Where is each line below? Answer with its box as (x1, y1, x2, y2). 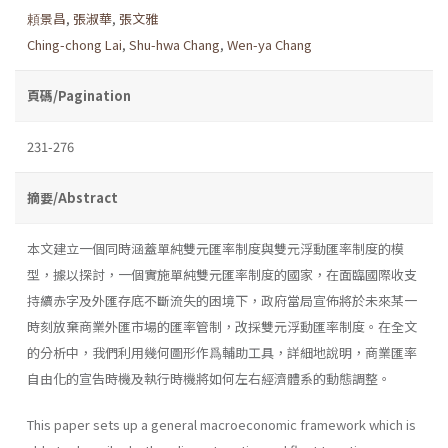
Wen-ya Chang (227, 34, 312, 54)
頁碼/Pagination (27, 85, 131, 105)
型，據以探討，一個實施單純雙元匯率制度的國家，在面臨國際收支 (27, 264, 417, 284)
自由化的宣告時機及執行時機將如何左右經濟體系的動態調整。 (27, 368, 391, 388)
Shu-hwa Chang (129, 34, 220, 54)
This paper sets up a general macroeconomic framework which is (27, 414, 416, 434)
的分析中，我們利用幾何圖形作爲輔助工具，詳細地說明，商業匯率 (27, 342, 417, 362)
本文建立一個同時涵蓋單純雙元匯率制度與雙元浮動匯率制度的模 (27, 238, 404, 258)
